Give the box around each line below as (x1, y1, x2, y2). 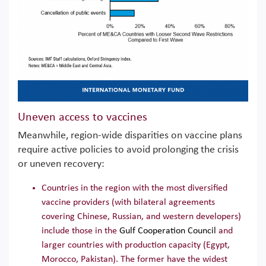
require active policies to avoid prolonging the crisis (18, 144, 239, 156)
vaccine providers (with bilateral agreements (42, 197, 215, 207)
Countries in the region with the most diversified (42, 183, 227, 193)
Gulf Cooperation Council (119, 226, 216, 236)
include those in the (42, 226, 119, 236)
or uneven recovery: (18, 158, 104, 170)
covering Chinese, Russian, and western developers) (42, 211, 241, 221)
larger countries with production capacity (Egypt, (42, 240, 230, 250)
